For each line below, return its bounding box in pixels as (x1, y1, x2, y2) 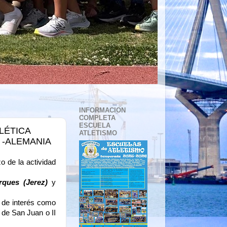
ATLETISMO (79, 129, 117, 137)
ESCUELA (79, 122, 110, 130)
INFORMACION (79, 106, 126, 115)
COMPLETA (79, 114, 116, 122)
